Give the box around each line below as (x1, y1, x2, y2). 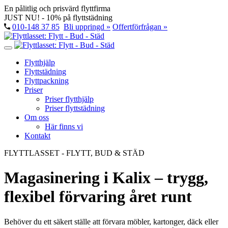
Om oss (24, 113, 49, 122)
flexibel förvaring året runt (4, 187, 192, 206)
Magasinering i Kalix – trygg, (4, 168, 208, 187)
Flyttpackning (24, 76, 69, 85)
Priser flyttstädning (45, 104, 105, 112)
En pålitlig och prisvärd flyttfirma (4, 4, 110, 13)
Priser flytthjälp (45, 95, 94, 103)
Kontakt (24, 131, 50, 140)
